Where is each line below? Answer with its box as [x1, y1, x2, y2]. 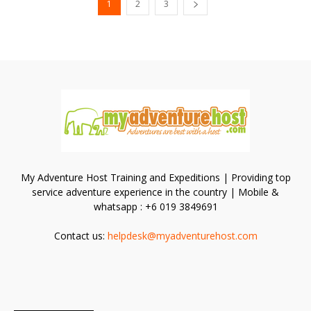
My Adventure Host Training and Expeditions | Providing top [20, 170, 291, 184]
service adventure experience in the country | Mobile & [32, 185, 279, 199]
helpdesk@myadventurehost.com [107, 228, 258, 242]
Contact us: [53, 228, 108, 242]
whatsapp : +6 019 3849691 [93, 199, 218, 213]
